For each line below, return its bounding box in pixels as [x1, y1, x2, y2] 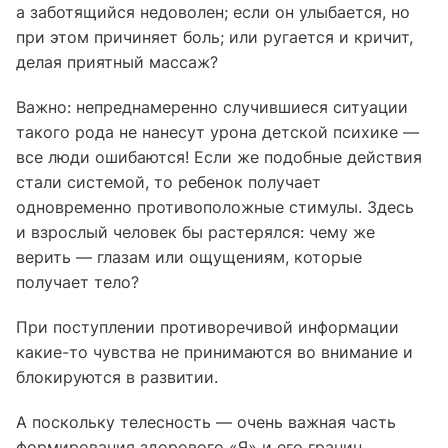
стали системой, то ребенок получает [16, 171, 321, 193]
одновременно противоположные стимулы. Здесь [16, 196, 414, 218]
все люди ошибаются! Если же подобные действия [16, 146, 422, 168]
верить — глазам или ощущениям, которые [16, 246, 362, 268]
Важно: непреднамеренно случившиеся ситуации [16, 96, 408, 118]
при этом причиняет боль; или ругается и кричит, [16, 26, 413, 48]
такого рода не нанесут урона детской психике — [16, 121, 419, 143]
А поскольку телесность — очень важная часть [16, 411, 396, 433]
